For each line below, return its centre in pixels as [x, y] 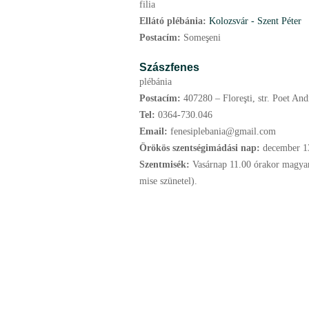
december [281, 148]
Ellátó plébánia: [174, 21]
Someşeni [202, 38]
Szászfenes [169, 67]
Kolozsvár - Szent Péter [255, 21]
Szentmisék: [166, 165]
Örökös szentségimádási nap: [201, 148]
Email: [155, 131]
